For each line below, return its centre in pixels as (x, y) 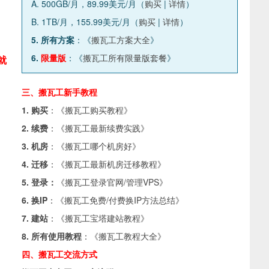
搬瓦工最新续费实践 (103, 128)
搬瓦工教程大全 (128, 236)
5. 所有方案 (53, 40)
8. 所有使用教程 (52, 236)
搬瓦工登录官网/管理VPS (112, 182)
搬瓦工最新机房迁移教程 (111, 164)
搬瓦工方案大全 (121, 40)
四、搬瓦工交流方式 (59, 254)
